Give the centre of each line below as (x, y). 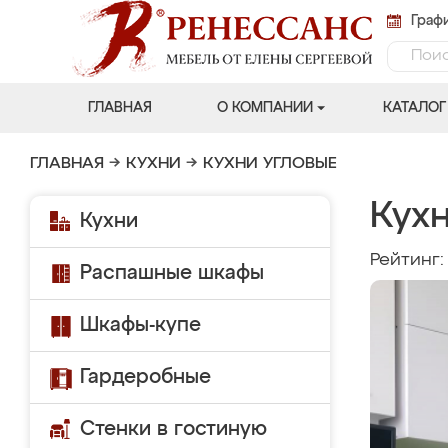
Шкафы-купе (140, 325)
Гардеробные (145, 377)
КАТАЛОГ (414, 108)
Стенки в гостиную (173, 429)
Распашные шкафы (172, 273)
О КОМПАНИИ (264, 108)
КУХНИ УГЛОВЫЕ (270, 164)
